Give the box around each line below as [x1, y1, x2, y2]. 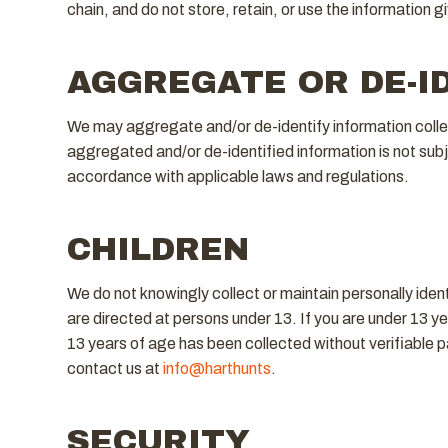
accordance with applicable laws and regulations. [66, 167, 409, 185]
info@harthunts [162, 359, 271, 377]
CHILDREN [66, 231, 249, 267]
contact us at [66, 359, 163, 377]
